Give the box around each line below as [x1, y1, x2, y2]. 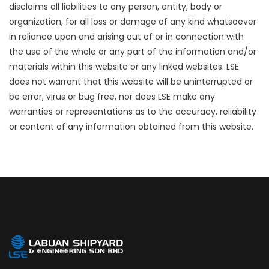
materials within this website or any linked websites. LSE [9, 61, 239, 73]
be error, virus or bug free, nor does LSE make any [9, 91, 215, 103]
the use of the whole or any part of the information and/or [9, 46, 256, 58]
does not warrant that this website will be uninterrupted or [9, 76, 253, 88]
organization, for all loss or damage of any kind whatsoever [9, 16, 256, 28]
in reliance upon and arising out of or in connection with [9, 31, 244, 43]
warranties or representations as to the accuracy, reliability [9, 106, 256, 118]
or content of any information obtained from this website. [9, 121, 253, 133]
